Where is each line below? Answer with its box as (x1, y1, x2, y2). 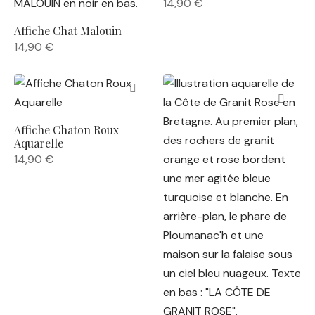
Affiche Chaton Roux (14, 122, 119, 137)
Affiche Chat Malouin (14, 23, 122, 38)
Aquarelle (14, 136, 63, 150)
